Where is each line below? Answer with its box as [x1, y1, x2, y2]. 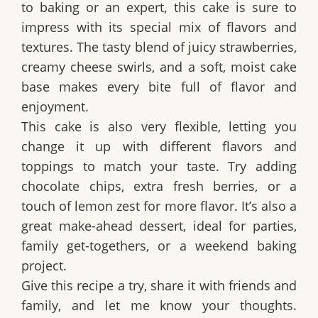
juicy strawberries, [187, 38, 297, 56]
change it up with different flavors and [21, 138, 297, 155]
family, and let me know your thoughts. [21, 297, 297, 314]
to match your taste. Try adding [74, 158, 297, 175]
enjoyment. [21, 98, 89, 116]
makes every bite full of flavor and [50, 78, 297, 96]
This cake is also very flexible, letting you [21, 118, 297, 136]
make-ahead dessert [58, 217, 184, 235]
